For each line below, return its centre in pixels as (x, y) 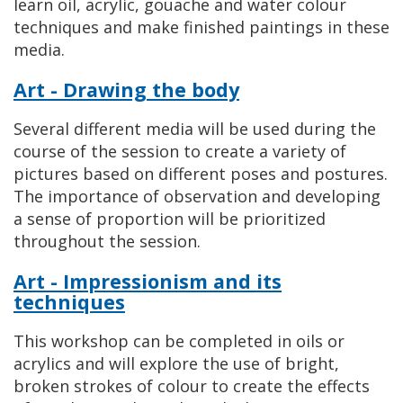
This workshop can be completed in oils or (179, 341)
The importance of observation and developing (197, 196)
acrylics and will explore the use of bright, (176, 363)
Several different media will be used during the (195, 129)
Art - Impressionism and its (148, 281)
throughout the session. (107, 241)
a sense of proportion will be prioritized (170, 219)
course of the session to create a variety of (180, 151)
